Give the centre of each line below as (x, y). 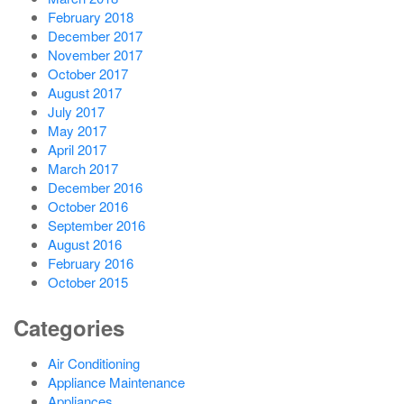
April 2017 (77, 149)
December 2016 (95, 187)
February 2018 (90, 16)
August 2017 (84, 92)
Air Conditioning (93, 363)
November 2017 (95, 54)
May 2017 (77, 130)
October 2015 (87, 281)
